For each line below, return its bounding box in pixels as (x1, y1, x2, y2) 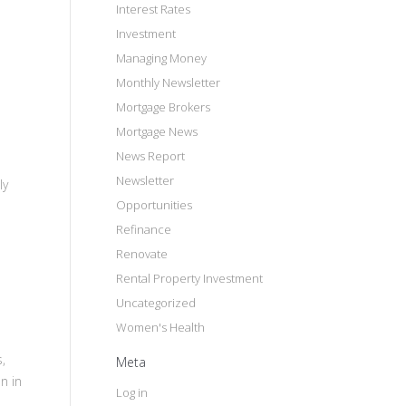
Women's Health (116, 319, 205, 335)
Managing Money (116, 50, 207, 66)
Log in (116, 384, 148, 401)
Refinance (116, 221, 171, 237)
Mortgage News (116, 123, 198, 140)
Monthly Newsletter (116, 74, 220, 91)
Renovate (116, 246, 168, 262)
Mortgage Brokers (116, 99, 210, 115)
